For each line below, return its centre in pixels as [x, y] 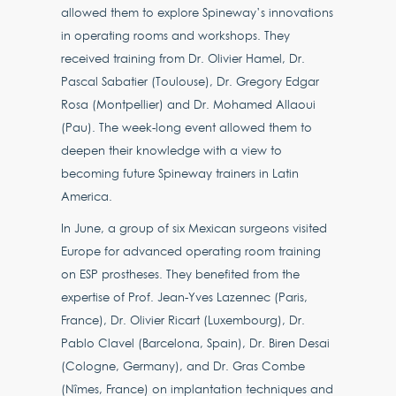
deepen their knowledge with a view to [172, 150]
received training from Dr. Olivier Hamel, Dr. [183, 58]
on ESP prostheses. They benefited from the [181, 274]
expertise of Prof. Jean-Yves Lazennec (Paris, [185, 297]
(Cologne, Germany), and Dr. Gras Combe [183, 366]
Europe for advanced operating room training [191, 251]
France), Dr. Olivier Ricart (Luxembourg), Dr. [183, 320]
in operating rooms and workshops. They [176, 35]
